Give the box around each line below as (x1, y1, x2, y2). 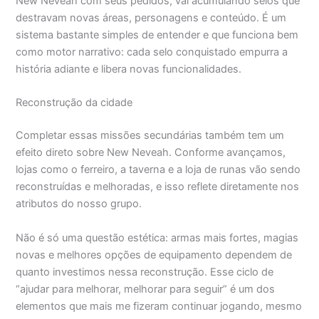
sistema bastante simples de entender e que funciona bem (16, 28, 299, 41)
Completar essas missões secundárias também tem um (16, 129, 285, 142)
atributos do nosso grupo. (16, 197, 142, 211)
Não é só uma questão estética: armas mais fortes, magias (16, 231, 299, 244)
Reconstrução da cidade (16, 96, 133, 110)
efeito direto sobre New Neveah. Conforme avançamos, (16, 146, 286, 159)
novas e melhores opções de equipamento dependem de (16, 248, 293, 261)
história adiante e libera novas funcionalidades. (16, 63, 242, 75)
